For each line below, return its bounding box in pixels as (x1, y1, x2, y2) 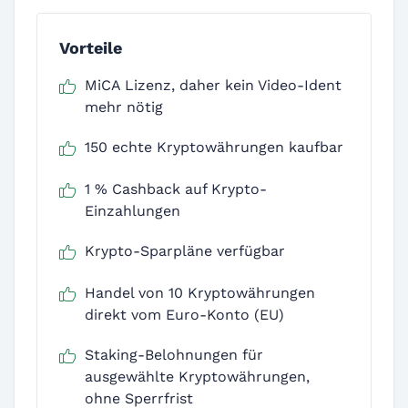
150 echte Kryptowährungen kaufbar (85, 138, 343, 157)
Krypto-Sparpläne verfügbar (85, 242, 285, 260)
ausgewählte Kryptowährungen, (85, 368, 310, 386)
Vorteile (59, 38, 122, 58)
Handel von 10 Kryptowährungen (85, 284, 315, 302)
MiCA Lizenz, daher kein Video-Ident (85, 76, 342, 95)
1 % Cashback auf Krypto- (85, 180, 267, 199)
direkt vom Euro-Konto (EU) (85, 306, 284, 324)
